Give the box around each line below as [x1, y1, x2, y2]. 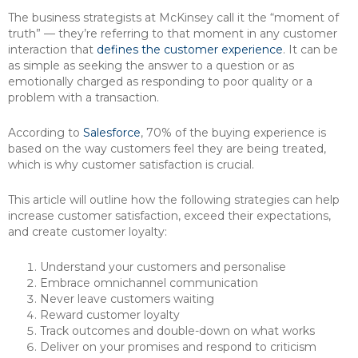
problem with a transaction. [8, 90, 159, 105]
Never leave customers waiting [40, 292, 214, 306]
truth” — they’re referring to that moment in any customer [8, 26, 337, 41]
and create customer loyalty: [8, 225, 167, 239]
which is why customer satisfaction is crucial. [8, 157, 254, 172]
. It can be [283, 42, 338, 57]
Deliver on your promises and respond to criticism [40, 340, 316, 354]
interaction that [8, 42, 97, 57]
